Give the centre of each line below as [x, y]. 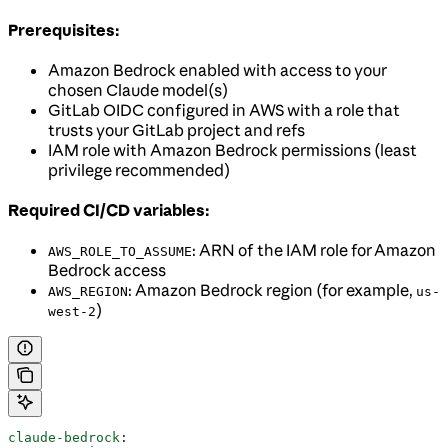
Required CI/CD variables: [108, 209]
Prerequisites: [63, 29]
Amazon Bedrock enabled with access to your [217, 69]
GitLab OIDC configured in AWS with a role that [224, 109]
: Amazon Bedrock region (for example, [272, 289]
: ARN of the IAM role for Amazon [314, 249]
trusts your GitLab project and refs [176, 129]
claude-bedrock [64, 437]
